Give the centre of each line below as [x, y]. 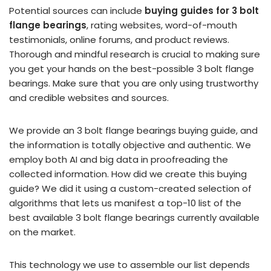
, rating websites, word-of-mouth [162, 25]
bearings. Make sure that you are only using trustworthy [134, 83]
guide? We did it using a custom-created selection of [130, 188]
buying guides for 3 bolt [202, 11]
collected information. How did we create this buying [128, 174]
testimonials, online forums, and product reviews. [119, 40]
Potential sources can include [77, 11]
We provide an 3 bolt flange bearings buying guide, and [133, 130]
